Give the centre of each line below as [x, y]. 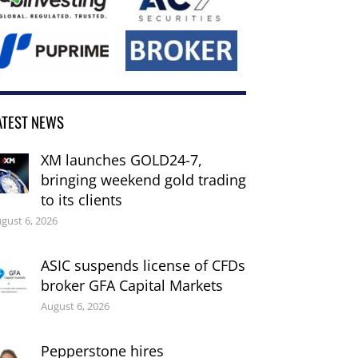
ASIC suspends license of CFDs [143, 265]
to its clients [81, 200]
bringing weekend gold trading [143, 180]
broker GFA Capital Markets [131, 285]
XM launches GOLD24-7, [121, 160]
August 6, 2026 [75, 306]
